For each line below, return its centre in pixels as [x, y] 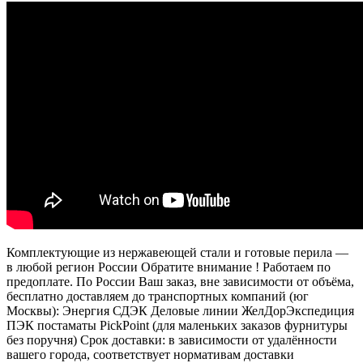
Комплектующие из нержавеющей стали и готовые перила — [177, 252]
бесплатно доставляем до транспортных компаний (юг [158, 296]
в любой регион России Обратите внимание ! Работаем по [169, 267]
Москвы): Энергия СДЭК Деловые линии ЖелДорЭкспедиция [180, 310]
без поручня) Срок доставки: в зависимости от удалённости [172, 340]
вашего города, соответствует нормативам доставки [150, 354]
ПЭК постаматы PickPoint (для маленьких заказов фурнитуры [177, 325]
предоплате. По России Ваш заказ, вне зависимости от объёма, [180, 281]
